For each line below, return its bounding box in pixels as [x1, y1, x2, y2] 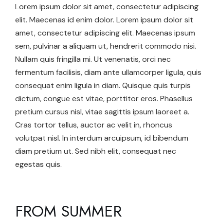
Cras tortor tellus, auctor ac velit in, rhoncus [15, 120, 173, 130]
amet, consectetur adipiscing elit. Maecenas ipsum [15, 28, 196, 38]
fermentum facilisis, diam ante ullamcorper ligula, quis [15, 67, 202, 78]
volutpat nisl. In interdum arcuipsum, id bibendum [15, 133, 189, 144]
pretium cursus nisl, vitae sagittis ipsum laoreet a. [15, 107, 190, 117]
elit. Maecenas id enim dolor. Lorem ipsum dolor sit [15, 15, 194, 25]
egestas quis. [15, 159, 62, 170]
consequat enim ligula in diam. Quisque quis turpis [15, 80, 191, 91]
